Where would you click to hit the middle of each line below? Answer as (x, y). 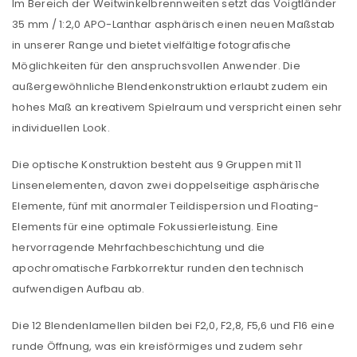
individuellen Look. (61, 127)
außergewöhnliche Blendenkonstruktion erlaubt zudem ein (170, 86)
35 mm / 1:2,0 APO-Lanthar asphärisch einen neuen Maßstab (173, 24)
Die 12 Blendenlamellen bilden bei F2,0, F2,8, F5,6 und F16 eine (173, 325)
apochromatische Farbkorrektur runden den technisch (158, 268)
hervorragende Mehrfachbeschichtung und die (139, 247)
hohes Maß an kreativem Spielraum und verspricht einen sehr (177, 107)
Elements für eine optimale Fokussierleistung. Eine (145, 226)
